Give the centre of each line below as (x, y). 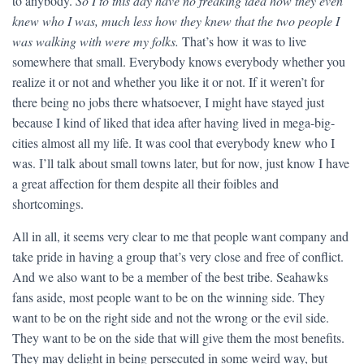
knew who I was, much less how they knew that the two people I (176, 21)
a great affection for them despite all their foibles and (145, 183)
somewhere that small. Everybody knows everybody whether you (179, 61)
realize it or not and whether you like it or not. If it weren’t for (168, 82)
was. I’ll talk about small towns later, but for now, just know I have (181, 163)
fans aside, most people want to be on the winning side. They (169, 297)
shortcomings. (48, 204)
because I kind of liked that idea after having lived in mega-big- (173, 122)
